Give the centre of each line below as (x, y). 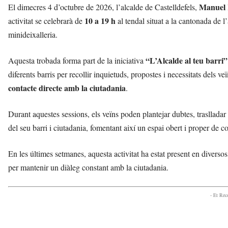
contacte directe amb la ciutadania (67, 88)
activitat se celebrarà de (46, 21)
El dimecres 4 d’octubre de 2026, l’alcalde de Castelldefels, (104, 7)
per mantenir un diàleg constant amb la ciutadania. (88, 167)
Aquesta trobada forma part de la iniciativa (77, 61)
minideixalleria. (33, 35)
